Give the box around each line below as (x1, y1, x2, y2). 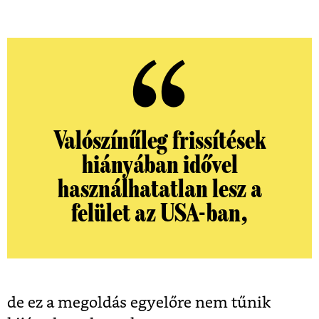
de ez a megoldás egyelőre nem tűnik (7, 295, 271, 310)
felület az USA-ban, (71, 199, 248, 227)
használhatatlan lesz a (57, 175, 262, 203)
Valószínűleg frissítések (53, 127, 266, 155)
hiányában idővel (81, 151, 238, 179)
